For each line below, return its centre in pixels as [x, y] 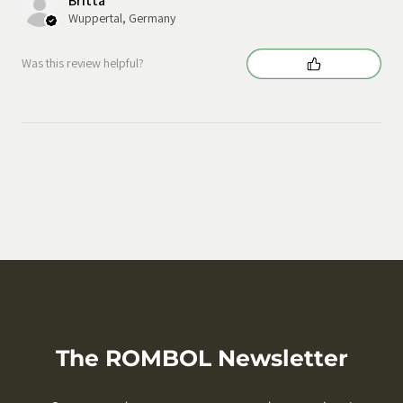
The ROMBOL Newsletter [201, 358]
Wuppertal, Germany [122, 18]
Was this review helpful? [83, 63]
